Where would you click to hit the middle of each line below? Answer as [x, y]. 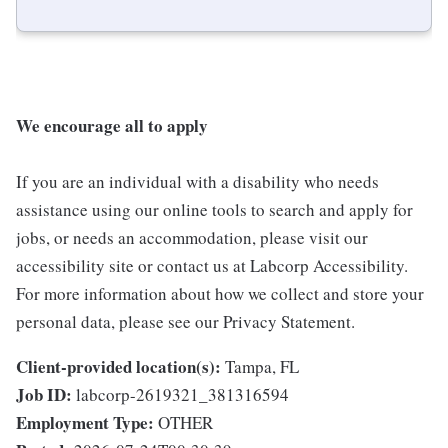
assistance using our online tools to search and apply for [214, 210]
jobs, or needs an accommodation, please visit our [192, 238]
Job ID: [44, 395]
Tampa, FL [262, 367]
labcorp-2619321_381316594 [182, 395]
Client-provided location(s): [118, 367]
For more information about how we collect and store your [220, 294]
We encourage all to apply [112, 126]
